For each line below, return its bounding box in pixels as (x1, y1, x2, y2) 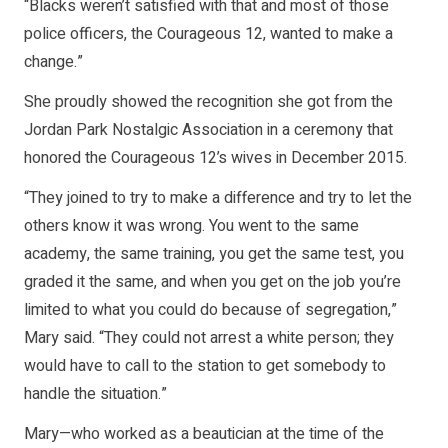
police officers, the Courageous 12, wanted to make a (24, 22, 393, 47)
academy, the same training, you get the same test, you (24, 242, 404, 267)
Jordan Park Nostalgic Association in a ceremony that (24, 118, 393, 143)
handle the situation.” (24, 382, 167, 407)
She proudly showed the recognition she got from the (24, 90, 393, 115)
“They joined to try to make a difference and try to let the (24, 186, 412, 211)
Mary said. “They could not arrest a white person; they (24, 326, 394, 351)
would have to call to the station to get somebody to (24, 354, 386, 379)
